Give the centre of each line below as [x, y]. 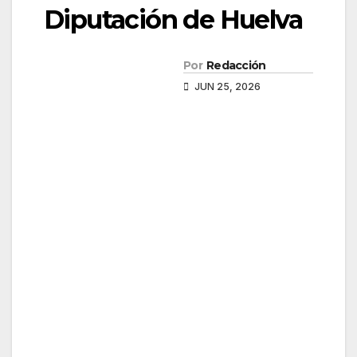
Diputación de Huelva [173, 20]
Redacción [236, 66]
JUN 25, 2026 [226, 87]
